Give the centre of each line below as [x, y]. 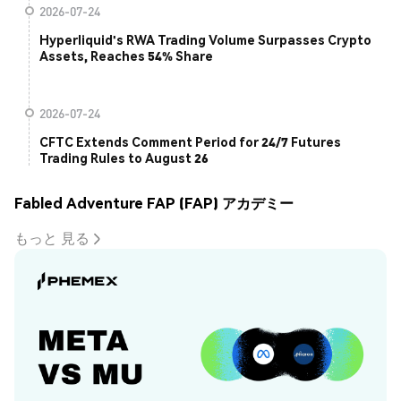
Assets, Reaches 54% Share [126, 56]
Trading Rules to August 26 [124, 158]
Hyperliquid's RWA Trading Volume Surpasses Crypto [205, 40]
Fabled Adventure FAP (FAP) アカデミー [154, 202]
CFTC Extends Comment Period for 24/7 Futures [190, 142]
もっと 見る [52, 238]
